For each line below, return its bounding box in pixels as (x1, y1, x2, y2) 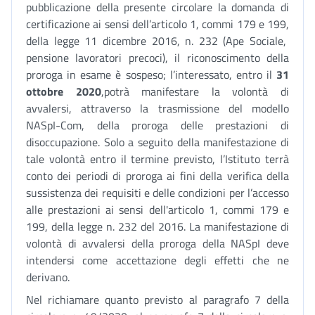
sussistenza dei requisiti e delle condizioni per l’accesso (26, 184, 289, 201)
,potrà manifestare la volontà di (101, 83, 290, 100)
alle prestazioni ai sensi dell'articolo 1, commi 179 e (26, 201, 289, 218)
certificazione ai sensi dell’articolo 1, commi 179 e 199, (26, 15, 289, 32)
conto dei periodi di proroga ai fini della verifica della (26, 167, 289, 184)
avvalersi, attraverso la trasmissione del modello (26, 100, 289, 117)
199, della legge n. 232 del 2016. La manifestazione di (26, 218, 289, 235)
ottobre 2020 (26, 83, 101, 100)
